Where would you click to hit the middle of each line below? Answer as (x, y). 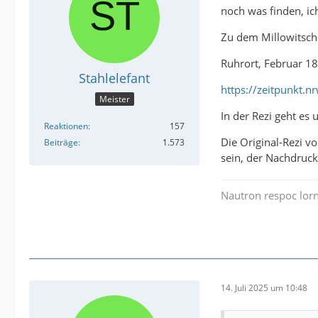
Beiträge (61, 143)
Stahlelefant (114, 78)
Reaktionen (66, 126)
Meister (114, 99)
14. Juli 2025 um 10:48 (264, 288)
